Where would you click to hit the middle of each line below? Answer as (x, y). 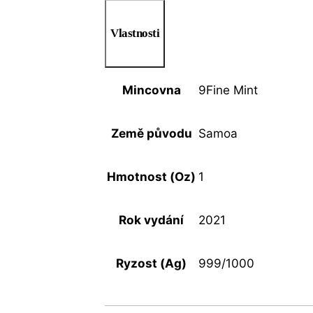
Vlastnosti (135, 33)
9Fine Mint (228, 89)
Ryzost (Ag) (152, 263)
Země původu (151, 133)
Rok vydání (152, 219)
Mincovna (151, 89)
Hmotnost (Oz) (152, 176)
